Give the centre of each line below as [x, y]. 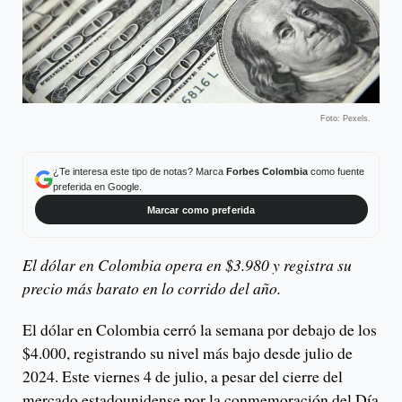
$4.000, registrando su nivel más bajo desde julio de [188, 353]
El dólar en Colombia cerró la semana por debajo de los [200, 330]
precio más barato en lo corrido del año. [152, 288]
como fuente [336, 172]
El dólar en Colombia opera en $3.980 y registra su [187, 265]
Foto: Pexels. [345, 118]
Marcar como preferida [201, 210]
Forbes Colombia [267, 172]
